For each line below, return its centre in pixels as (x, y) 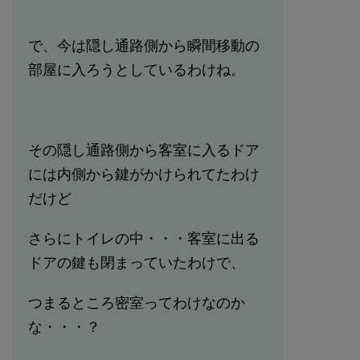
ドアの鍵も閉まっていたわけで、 (137, 263)
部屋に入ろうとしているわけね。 (137, 70)
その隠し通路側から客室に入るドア (144, 150)
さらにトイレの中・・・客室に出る (144, 239)
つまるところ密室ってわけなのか (137, 303)
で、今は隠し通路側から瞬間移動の (144, 46)
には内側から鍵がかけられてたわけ (144, 174)
